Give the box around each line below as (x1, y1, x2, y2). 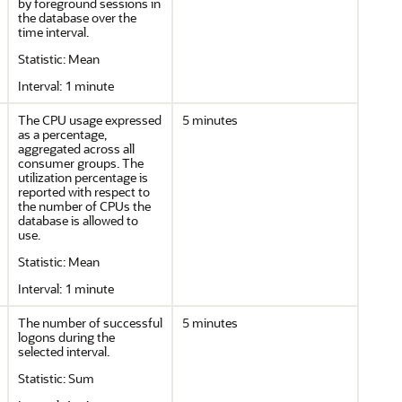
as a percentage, (18, 126, 107, 143)
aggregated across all (18, 140, 135, 157)
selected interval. (18, 343, 109, 360)
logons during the (18, 328, 115, 345)
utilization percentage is (18, 169, 148, 186)
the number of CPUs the (18, 197, 151, 214)
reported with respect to (18, 183, 150, 200)
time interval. (18, 23, 89, 40)
